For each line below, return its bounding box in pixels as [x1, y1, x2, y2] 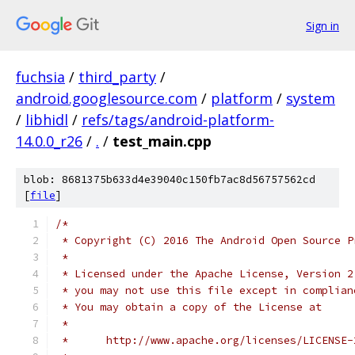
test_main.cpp [113, 132, 212, 151]
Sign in [306, 17, 339, 33]
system [286, 89, 335, 108]
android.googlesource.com [16, 89, 197, 108]
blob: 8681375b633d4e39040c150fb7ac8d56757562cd [24, 173, 315, 186]
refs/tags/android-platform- [82, 110, 274, 129]
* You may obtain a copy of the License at [55, 300, 322, 314]
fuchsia [16, 67, 65, 86]
